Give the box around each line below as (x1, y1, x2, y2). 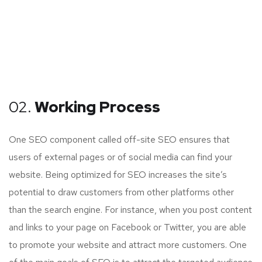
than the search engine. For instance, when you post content (9, 203, 252, 216)
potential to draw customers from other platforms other (9, 185, 234, 198)
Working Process (32, 96, 160, 117)
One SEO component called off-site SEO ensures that (9, 133, 230, 146)
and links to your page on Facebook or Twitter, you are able (9, 220, 246, 233)
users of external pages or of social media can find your (9, 150, 232, 163)
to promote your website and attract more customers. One (9, 238, 247, 251)
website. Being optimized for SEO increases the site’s (9, 168, 227, 181)
